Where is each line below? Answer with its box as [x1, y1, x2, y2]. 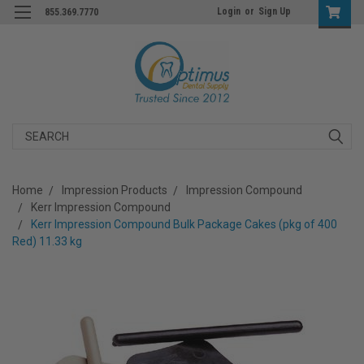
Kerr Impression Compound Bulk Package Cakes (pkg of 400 [31, 217, 337, 231]
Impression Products [62, 183, 167, 197]
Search [12, 124, 49, 138]
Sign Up [258, 6, 291, 17]
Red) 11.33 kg [12, 234, 82, 248]
